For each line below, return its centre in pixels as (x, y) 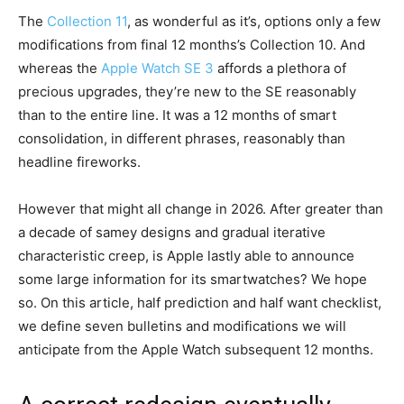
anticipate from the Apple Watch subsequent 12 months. (196, 350)
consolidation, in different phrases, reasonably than (182, 139)
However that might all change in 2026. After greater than (201, 209)
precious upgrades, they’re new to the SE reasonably (187, 92)
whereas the (60, 69)
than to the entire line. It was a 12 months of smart (177, 115)
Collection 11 (87, 22)
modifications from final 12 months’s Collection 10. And (192, 45)
